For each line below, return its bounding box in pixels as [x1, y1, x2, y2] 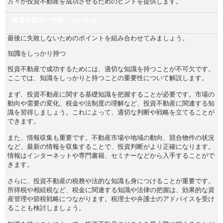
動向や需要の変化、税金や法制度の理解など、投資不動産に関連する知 [7, 99, 215, 107]
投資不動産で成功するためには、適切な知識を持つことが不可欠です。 [7, 65, 215, 73]
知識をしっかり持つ [7, 49, 66, 57]
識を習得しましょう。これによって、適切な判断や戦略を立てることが [7, 108, 215, 116]
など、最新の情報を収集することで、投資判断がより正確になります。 [7, 142, 215, 150]
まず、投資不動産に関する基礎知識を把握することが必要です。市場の [7, 90, 215, 98]
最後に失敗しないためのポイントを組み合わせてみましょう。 [7, 34, 189, 42]
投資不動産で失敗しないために [12, 16, 103, 24]
